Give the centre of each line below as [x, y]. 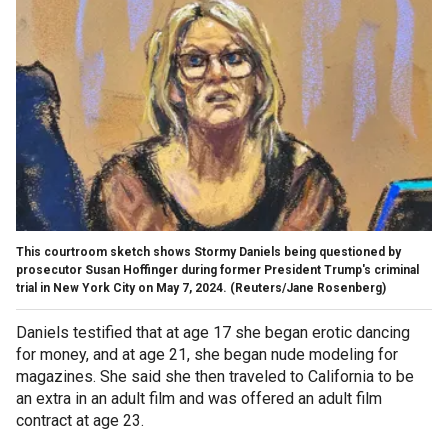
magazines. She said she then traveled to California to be [215, 376]
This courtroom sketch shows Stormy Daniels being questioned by [208, 251]
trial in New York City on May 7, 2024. [121, 287]
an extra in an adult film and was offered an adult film [199, 398]
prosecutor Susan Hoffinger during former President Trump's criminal [217, 269]
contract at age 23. [80, 420]
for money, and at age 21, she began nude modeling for [207, 354]
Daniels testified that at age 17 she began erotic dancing [213, 332]
